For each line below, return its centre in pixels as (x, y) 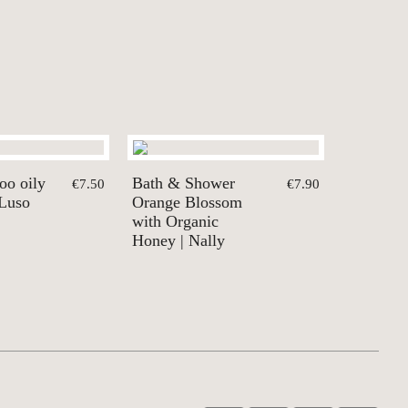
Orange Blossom (187, 203)
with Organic (175, 222)
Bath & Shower (184, 184)
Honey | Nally (178, 241)
